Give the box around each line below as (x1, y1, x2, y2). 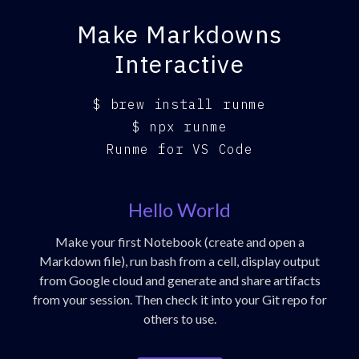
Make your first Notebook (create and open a (54, 233, 305, 249)
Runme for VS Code (106, 140, 253, 157)
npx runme (149, 118, 228, 135)
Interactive (114, 47, 245, 79)
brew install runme (110, 95, 266, 112)
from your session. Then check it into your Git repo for (32, 291, 327, 307)
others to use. (143, 310, 216, 326)
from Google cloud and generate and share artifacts (38, 272, 321, 288)
